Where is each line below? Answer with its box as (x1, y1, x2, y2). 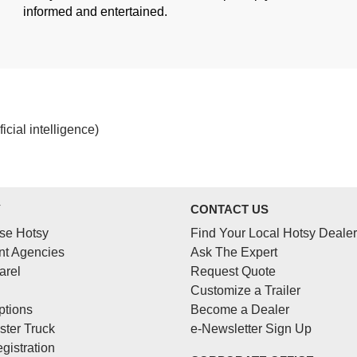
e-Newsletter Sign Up (190, 322, 312, 336)
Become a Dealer (190, 303, 289, 317)
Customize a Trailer (190, 284, 300, 298)
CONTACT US (190, 202, 269, 217)
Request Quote (190, 265, 276, 279)
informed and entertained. (23, 5, 167, 19)
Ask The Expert (190, 245, 277, 260)
